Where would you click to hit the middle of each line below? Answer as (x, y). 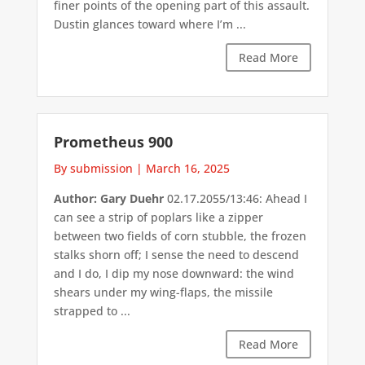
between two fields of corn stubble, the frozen (180, 236)
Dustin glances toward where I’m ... (150, 24)
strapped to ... (92, 311)
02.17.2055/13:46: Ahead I (235, 199)
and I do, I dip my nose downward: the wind (174, 274)
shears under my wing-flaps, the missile (163, 292)
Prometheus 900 (113, 142)
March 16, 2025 (187, 169)
